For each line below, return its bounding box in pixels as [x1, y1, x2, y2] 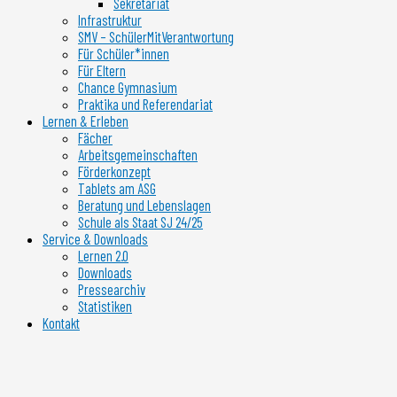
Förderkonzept [78, 163, 151, 181]
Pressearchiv [78, 281, 145, 299]
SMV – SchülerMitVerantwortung [78, 28, 234, 46]
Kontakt [43, 315, 80, 332]
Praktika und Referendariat [78, 96, 213, 113]
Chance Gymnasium [78, 79, 177, 97]
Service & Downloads [43, 230, 148, 248]
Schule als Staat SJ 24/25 [78, 214, 203, 231]
